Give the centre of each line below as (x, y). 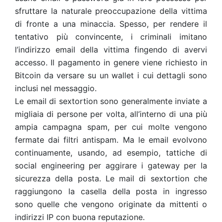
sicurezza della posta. (60, 178)
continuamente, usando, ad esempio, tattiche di (111, 153)
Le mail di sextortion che (156, 178)
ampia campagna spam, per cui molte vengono (111, 127)
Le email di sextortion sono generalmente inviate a (111, 101)
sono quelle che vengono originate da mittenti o (111, 204)
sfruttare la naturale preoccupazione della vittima (111, 11)
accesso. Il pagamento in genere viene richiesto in (111, 62)
